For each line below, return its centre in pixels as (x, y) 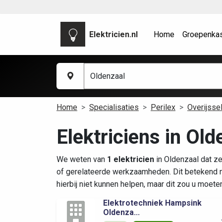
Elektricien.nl (113, 34)
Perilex (163, 108)
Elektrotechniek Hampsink (152, 203)
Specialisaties (114, 108)
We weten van (82, 160)
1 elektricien (131, 160)
